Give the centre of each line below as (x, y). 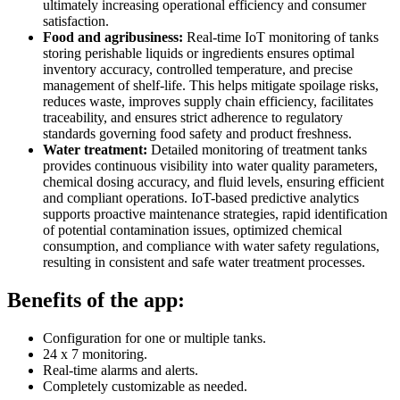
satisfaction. (76, 21)
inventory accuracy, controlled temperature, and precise (198, 70)
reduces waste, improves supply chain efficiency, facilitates (208, 102)
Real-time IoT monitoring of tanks (283, 37)
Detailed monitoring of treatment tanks (259, 150)
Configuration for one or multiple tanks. (154, 338)
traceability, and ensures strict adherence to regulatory (193, 118)
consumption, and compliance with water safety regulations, (211, 246)
